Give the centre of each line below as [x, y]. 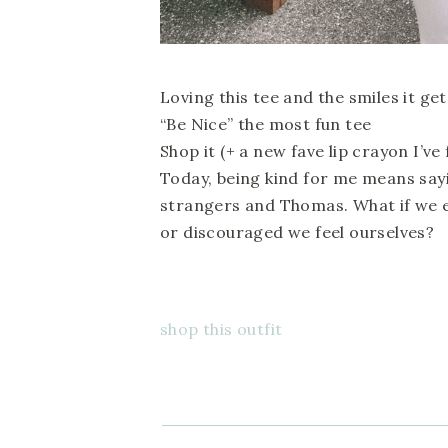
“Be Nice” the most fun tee [266, 124]
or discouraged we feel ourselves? [297, 232]
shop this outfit [221, 329]
